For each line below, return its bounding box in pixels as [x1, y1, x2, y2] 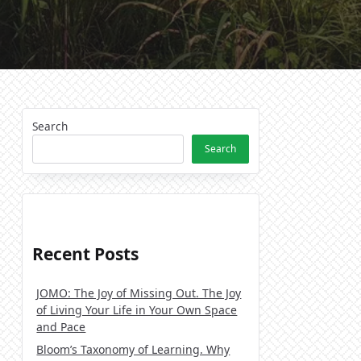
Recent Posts [32, 242, 139, 265]
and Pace [36, 318, 86, 334]
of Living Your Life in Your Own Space [36, 301, 238, 317]
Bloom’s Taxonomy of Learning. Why [36, 341, 230, 357]
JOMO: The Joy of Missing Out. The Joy [36, 284, 242, 301]
